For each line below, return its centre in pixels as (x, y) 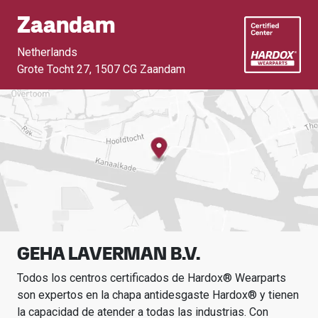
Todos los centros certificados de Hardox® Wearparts (152, 278)
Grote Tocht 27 (53, 69)
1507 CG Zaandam (140, 69)
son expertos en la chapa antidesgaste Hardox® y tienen (158, 295)
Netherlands (47, 52)
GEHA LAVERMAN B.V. (109, 253)
